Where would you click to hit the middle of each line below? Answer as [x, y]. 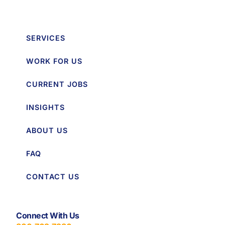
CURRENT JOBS [57, 84]
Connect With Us [48, 215]
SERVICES [46, 38]
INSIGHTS [46, 107]
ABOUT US [47, 130]
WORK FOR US [54, 61]
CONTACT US [53, 176]
